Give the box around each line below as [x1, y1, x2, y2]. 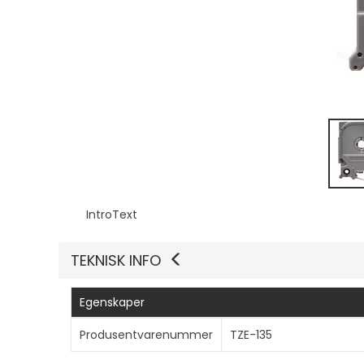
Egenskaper [80, 293, 145, 310]
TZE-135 [230, 326, 272, 343]
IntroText [86, 206, 138, 223]
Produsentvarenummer [80, 326, 213, 343]
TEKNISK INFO [71, 249, 161, 271]
